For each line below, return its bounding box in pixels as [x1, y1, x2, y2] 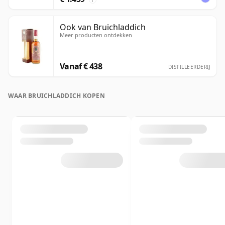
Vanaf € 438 [60, 61, 102, 72]
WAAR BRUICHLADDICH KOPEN [8, 91, 105, 100]
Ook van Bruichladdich [60, 22, 146, 33]
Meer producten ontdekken [60, 31, 132, 39]
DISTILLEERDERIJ [168, 63, 210, 71]
